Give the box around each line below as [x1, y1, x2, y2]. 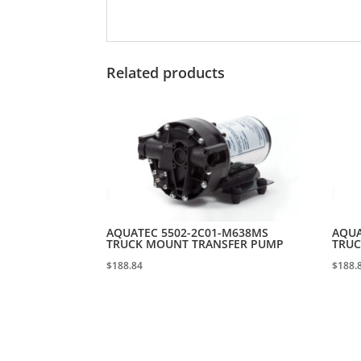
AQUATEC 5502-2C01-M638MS [106, 224, 268, 240]
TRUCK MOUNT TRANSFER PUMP [106, 235, 284, 251]
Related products [106, 63, 225, 83]
